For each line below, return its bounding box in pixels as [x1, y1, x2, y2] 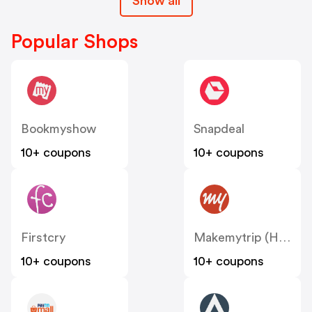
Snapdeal [194, 122, 244, 135]
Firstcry [21, 231, 65, 244]
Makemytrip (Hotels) [279, 231, 290, 244]
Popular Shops [11, 31, 138, 52]
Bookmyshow [21, 122, 96, 135]
